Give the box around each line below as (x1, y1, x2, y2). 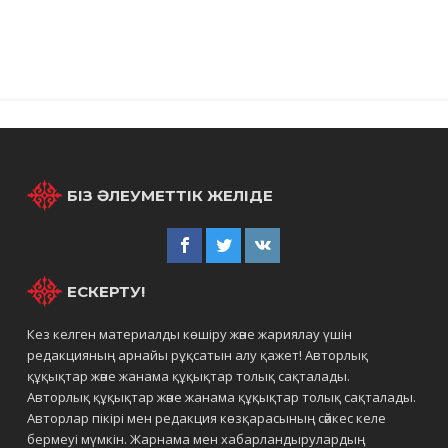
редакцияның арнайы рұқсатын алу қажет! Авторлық (27, 346, 369, 364)
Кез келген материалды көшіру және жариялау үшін (27, 325, 353, 343)
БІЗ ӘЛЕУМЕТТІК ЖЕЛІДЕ (67, 186, 274, 205)
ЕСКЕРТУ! (67, 282, 146, 301)
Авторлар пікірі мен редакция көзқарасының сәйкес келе (27, 409, 387, 427)
